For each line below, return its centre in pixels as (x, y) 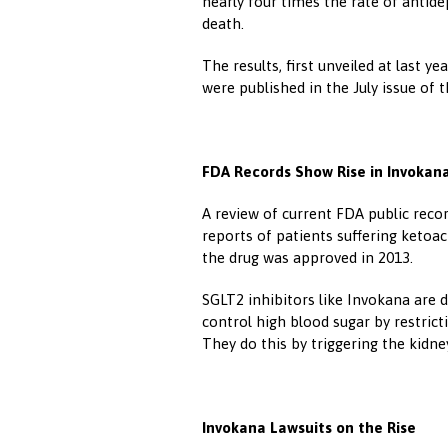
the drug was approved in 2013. (307, 257)
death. (223, 23)
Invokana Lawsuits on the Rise (309, 427)
